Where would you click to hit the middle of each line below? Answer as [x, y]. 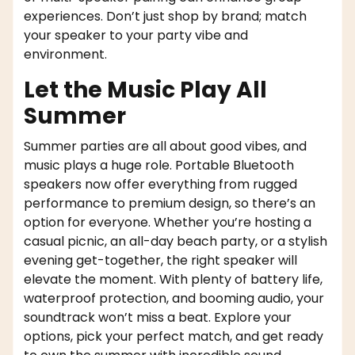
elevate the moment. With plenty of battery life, [173, 280]
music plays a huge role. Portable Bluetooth [159, 166]
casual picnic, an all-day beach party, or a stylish [176, 242]
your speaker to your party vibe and [136, 36]
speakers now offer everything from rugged [160, 185]
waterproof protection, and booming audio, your [174, 299]
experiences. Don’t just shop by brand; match [165, 17]
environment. [65, 55]
